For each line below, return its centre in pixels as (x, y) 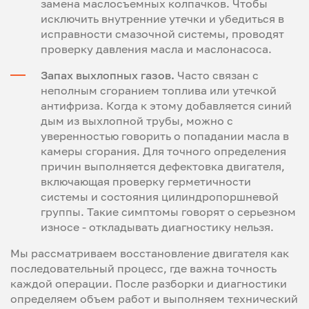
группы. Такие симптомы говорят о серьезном (168, 212)
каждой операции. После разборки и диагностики (149, 283)
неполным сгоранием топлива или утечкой (159, 90)
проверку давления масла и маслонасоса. (156, 49)
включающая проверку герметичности (146, 181)
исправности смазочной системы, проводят (162, 34)
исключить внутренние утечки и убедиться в (162, 19)
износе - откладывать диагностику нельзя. (157, 227)
